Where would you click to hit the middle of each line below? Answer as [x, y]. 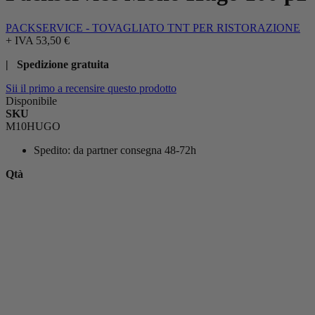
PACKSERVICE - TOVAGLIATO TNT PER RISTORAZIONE [153, 27]
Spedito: [52, 150]
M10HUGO [33, 126]
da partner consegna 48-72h [135, 150]
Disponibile [31, 101]
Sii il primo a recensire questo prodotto [91, 88]
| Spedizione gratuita [57, 64]
